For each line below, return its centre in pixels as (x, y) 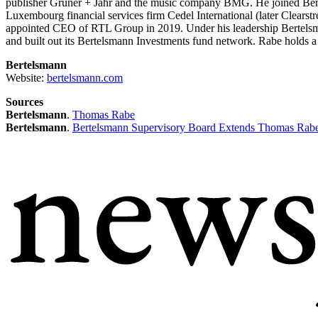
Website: (26, 77)
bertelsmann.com (85, 77)
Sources (24, 102)
